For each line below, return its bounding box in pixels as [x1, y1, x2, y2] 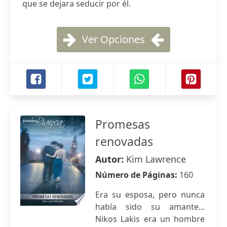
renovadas [95, 133, 153, 149]
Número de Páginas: [95, 169, 179, 180]
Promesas [95, 116, 150, 132]
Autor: [95, 153, 126, 165]
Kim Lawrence [126, 153, 186, 165]
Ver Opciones [82, 32, 145, 46]
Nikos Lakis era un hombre [95, 213, 205, 224]
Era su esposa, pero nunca [95, 189, 205, 200]
